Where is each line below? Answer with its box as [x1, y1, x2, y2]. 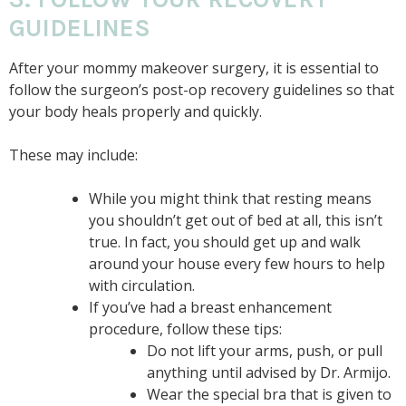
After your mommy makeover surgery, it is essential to [9, 57, 379, 78]
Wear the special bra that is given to [147, 383, 391, 404]
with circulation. [89, 275, 195, 295]
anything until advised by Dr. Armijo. [147, 362, 391, 382]
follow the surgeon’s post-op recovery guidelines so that [9, 79, 394, 100]
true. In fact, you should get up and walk [89, 231, 361, 252]
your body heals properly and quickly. [9, 101, 262, 121]
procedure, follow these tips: [89, 318, 282, 339]
